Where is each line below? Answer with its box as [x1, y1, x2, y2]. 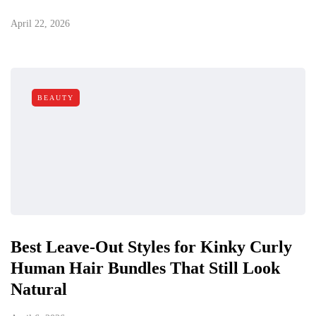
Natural [11, 280, 67, 299]
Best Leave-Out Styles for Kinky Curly [11, 238, 292, 257]
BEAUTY [37, 94, 74, 102]
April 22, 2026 [11, 18, 70, 30]
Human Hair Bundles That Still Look [11, 259, 280, 278]
